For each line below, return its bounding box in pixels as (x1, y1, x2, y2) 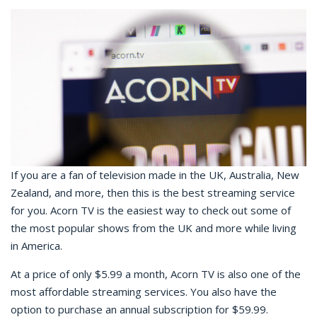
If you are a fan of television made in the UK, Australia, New (11, 168, 299, 183)
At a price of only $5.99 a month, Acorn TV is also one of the (11, 267, 301, 282)
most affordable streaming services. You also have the (11, 284, 277, 299)
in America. (11, 238, 62, 253)
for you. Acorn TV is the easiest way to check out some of (11, 203, 291, 218)
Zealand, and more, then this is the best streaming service (11, 185, 295, 200)
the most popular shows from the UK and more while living (11, 221, 296, 236)
